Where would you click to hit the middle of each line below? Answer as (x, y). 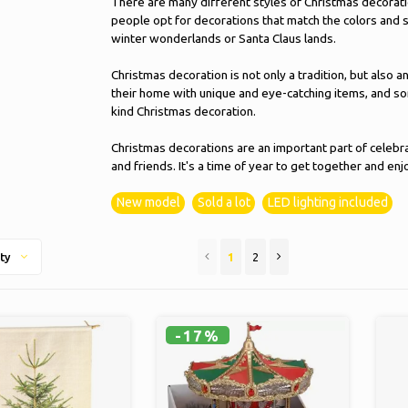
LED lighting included (328, 202)
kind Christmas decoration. (184, 111)
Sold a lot (224, 202)
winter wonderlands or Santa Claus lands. (224, 38)
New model (148, 202)
